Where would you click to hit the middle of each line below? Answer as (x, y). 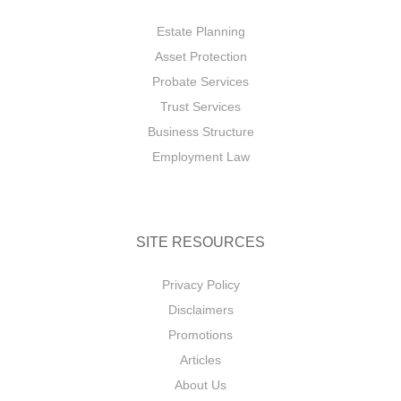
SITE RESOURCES (200, 243)
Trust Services (200, 107)
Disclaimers (200, 310)
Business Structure (200, 132)
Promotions (200, 335)
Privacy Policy (200, 285)
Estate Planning (200, 32)
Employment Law (200, 157)
